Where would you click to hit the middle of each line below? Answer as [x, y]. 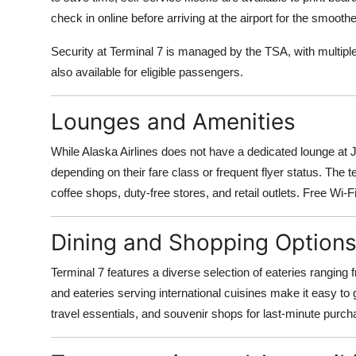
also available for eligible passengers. [147, 72]
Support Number [62, 91]
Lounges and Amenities [173, 122]
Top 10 [32, 14]
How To [35, 52]
